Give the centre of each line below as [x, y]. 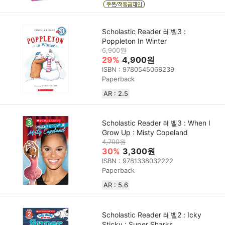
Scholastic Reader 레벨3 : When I [156, 123]
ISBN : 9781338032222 [138, 161]
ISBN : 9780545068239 [138, 69]
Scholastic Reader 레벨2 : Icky [152, 215]
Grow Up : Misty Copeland [145, 133]
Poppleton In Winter [135, 41]
